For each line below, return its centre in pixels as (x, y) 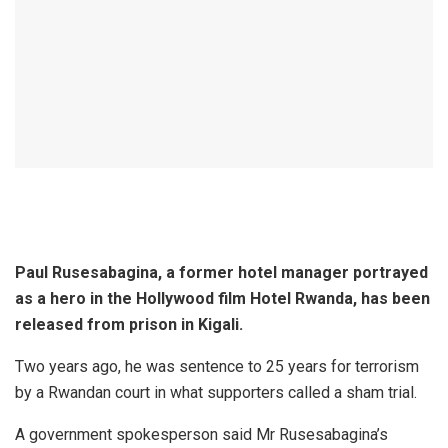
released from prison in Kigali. (129, 325)
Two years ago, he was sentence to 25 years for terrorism (219, 367)
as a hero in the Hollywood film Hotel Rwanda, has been (222, 299)
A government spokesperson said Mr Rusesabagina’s (201, 435)
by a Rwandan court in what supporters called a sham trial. (216, 393)
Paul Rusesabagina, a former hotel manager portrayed (221, 273)
